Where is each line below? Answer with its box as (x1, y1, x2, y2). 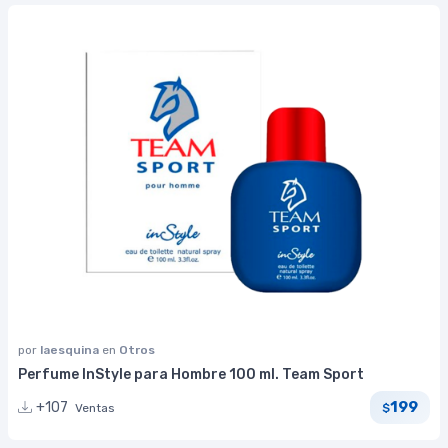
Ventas (75, 400, 115, 415)
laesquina (40, 342, 102, 357)
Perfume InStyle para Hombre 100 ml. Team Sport (18, 365, 364, 383)
